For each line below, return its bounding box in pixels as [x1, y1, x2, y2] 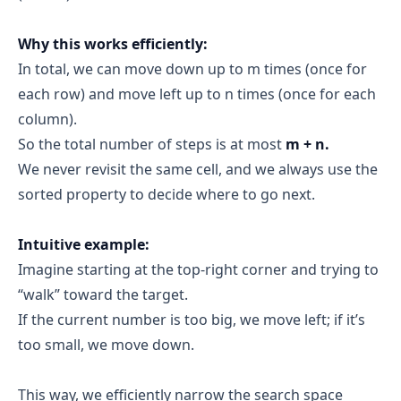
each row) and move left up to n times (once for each [18, 84, 376, 105]
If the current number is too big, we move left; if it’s [18, 310, 365, 330]
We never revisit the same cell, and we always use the [18, 159, 378, 180]
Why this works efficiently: [18, 34, 208, 55]
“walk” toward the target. [18, 285, 188, 305]
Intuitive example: [18, 235, 149, 255]
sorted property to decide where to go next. [18, 184, 315, 205]
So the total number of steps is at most [18, 134, 282, 155]
